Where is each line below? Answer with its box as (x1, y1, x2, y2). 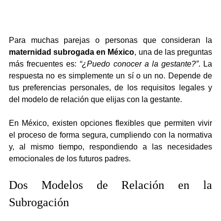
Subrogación (9, 195, 69, 209)
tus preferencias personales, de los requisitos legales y (9, 83, 212, 92)
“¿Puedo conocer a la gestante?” (79, 59, 198, 68)
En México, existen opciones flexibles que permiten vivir (9, 118, 212, 127)
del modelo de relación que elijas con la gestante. (9, 95, 182, 104)
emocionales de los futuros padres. (9, 154, 131, 163)
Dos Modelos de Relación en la (9, 178, 212, 191)
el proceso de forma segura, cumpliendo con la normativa (9, 130, 212, 139)
